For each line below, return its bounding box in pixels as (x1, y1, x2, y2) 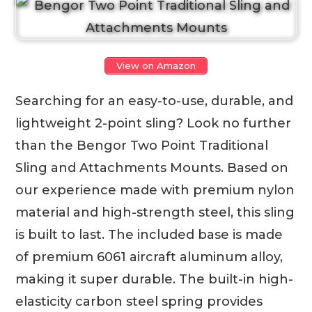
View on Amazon (116, 60, 196, 72)
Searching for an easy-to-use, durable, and (15, 93, 294, 109)
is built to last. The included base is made (15, 227, 283, 243)
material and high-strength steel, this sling (15, 205, 295, 221)
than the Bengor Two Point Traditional (15, 138, 269, 154)
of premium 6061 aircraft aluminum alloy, (15, 249, 283, 265)
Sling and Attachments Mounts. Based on (15, 160, 289, 176)
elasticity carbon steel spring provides (15, 294, 263, 310)
